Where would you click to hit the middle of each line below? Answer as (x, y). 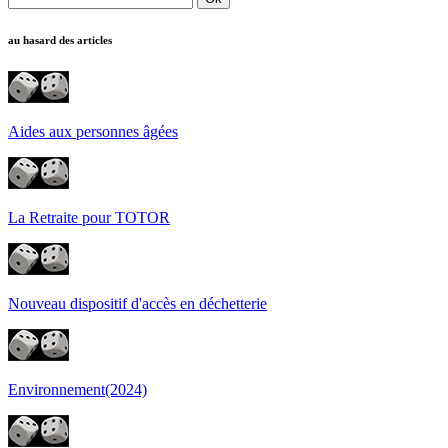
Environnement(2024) (77, 389)
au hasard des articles (60, 39)
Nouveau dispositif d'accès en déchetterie (137, 303)
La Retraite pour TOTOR (89, 217)
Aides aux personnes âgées (93, 131)
